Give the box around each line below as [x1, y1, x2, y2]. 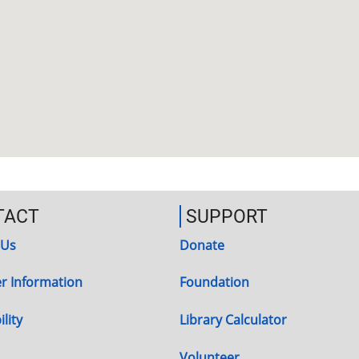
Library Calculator [179, 310, 287, 329]
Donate [179, 236, 224, 254]
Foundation [179, 273, 249, 292]
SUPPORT [186, 204, 268, 228]
